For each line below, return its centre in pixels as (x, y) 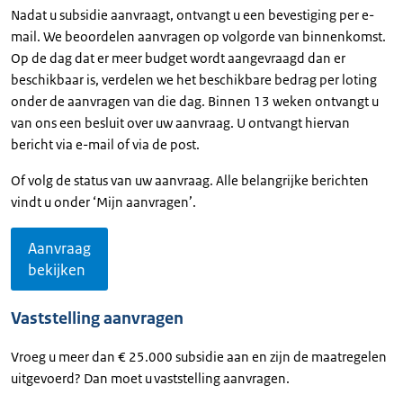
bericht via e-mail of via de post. (105, 145)
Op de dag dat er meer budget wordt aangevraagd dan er (178, 58)
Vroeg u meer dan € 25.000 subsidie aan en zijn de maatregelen (199, 357)
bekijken (57, 270)
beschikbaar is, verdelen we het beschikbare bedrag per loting (194, 80)
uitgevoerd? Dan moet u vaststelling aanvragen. (153, 379)
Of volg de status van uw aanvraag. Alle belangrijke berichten (190, 181)
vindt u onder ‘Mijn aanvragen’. (103, 202)
